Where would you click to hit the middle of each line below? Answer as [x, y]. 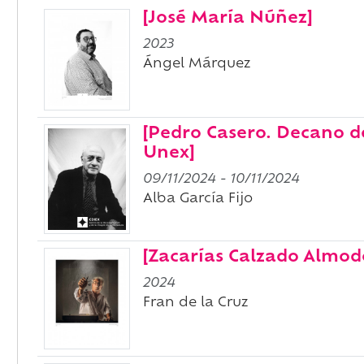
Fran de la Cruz [195, 303]
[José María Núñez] [227, 19]
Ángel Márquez [197, 64]
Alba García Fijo [198, 199]
